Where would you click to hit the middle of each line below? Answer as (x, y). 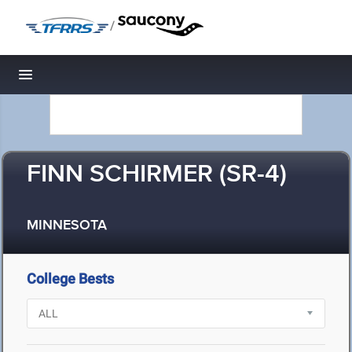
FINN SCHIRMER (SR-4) (157, 175)
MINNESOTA (67, 226)
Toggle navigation (79, 79)
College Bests (70, 279)
